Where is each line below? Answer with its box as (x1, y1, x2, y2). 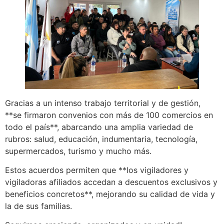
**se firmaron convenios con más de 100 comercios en (5, 109, 213, 120)
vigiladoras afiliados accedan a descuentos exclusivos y (5, 176, 217, 187)
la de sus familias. (5, 200, 72, 211)
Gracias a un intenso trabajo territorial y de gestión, (5, 97, 200, 108)
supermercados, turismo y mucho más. (5, 145, 151, 156)
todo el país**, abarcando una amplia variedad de (5, 121, 193, 132)
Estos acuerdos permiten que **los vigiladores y (5, 164, 188, 175)
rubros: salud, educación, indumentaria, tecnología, (5, 133, 197, 144)
